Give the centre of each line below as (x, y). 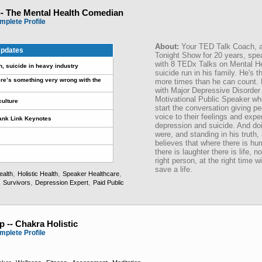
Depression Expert (62, 182)
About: (168, 46)
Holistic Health (38, 174)
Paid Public (108, 182)
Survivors (17, 182)
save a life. (174, 169)
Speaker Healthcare (91, 174)
